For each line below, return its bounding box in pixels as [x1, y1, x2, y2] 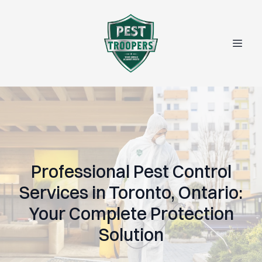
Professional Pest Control [30, 161, 232, 182]
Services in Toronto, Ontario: [19, 182, 243, 204]
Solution [98, 224, 164, 246]
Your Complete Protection [28, 203, 234, 225]
